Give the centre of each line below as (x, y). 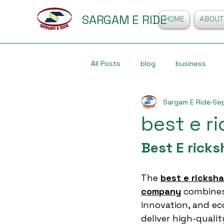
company (161, 191)
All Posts (106, 63)
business (191, 63)
